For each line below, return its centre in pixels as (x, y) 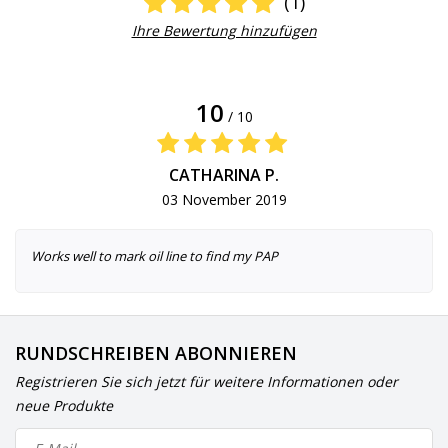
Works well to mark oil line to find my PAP (154, 255)
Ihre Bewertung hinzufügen (224, 31)
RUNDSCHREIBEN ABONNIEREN (156, 353)
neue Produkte (64, 406)
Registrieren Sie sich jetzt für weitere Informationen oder (206, 382)
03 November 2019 (224, 199)
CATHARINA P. (224, 174)
